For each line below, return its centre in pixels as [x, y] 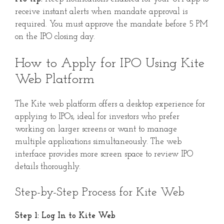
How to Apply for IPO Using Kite [110, 63]
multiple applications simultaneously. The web [98, 141]
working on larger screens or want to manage [96, 129]
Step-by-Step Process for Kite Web [100, 193]
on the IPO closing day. [55, 37]
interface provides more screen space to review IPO [104, 154]
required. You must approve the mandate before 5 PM [111, 24]
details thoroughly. [48, 166]
